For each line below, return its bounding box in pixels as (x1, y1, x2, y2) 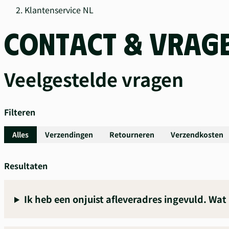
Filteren (4, 106, 35, 118)
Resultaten (4, 159, 48, 172)
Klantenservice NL (25, 4, 94, 16)
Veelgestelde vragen (4, 65, 184, 92)
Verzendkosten (171, 129, 223, 140)
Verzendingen (45, 129, 93, 140)
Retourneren (109, 129, 154, 140)
